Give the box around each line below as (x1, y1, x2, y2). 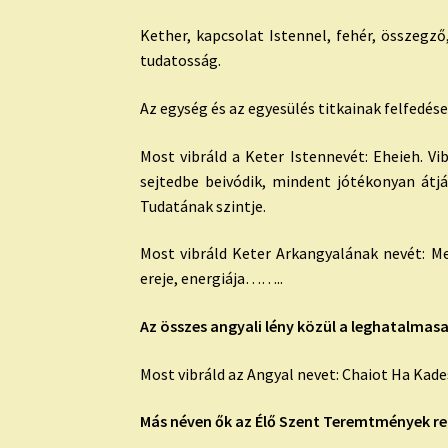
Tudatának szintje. (140, 195, 267, 216)
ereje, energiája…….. (140, 268, 284, 289)
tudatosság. (140, 50, 222, 71)
